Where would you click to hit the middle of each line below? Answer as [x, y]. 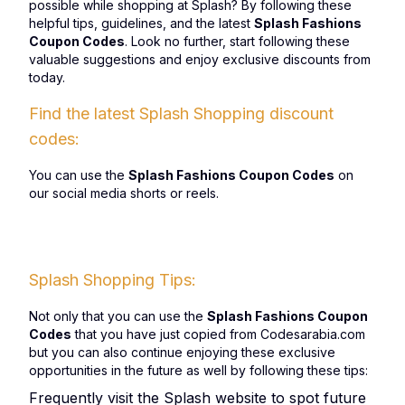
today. [47, 77]
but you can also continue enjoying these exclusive [182, 352]
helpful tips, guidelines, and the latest [141, 23]
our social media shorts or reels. [124, 193]
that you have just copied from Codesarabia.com [218, 334]
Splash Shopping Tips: [113, 280]
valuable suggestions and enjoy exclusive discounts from [200, 59]
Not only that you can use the [118, 316]
